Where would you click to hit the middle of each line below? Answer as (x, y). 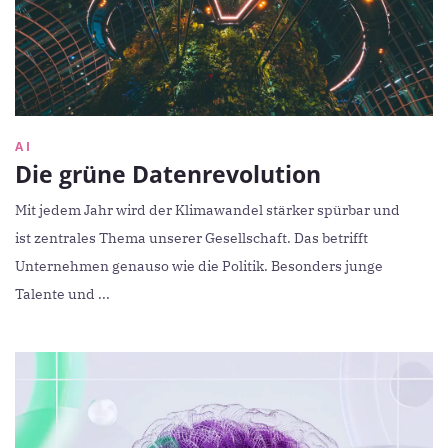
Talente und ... (62, 293)
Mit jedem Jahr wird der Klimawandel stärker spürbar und (207, 209)
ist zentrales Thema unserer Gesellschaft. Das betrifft (191, 237)
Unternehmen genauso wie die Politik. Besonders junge (199, 265)
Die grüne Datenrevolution (168, 173)
